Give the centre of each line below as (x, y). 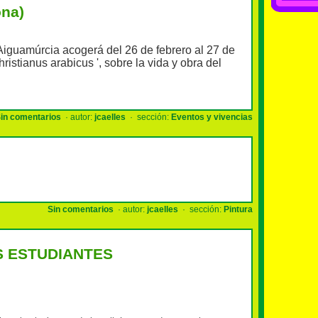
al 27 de (215, 50)
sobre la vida (137, 63)
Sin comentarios (81, 209)
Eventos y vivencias (212, 117)
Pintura (238, 209)
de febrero (166, 50)
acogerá (83, 50)
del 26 (122, 50)
